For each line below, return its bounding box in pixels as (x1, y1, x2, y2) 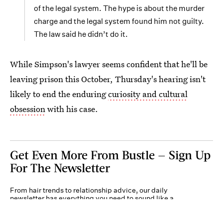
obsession (10, 103, 45, 114)
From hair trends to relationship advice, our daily (10, 185, 168, 195)
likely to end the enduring (10, 88, 108, 100)
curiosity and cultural (108, 88, 188, 100)
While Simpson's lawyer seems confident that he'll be (10, 58, 208, 70)
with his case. (45, 103, 98, 114)
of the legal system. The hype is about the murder (34, 3, 205, 13)
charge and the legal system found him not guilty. (34, 16, 204, 26)
